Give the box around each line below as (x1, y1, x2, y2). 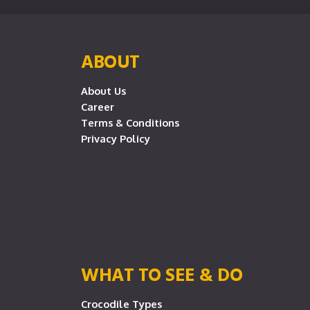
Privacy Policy (81, 132, 150, 145)
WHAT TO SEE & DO (81, 260, 242, 288)
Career (81, 100, 114, 113)
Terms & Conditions (81, 116, 179, 129)
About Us (81, 84, 126, 97)
